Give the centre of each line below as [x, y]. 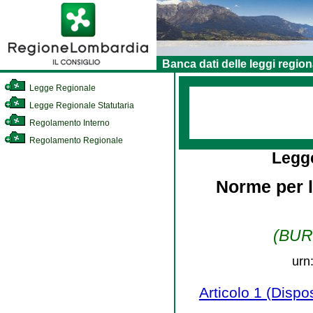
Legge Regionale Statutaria [81, 105]
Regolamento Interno [68, 123]
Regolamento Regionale [75, 140]
